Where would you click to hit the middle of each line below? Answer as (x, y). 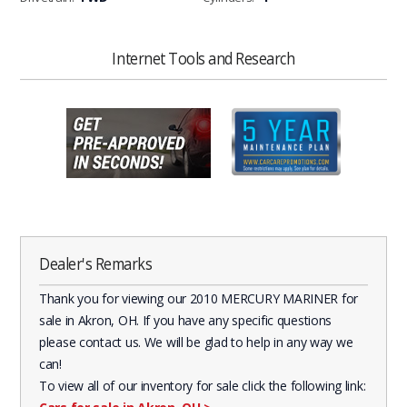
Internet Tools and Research (203, 58)
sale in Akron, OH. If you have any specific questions (186, 320)
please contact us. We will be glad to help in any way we (196, 342)
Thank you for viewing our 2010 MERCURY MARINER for (199, 298)
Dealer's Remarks (96, 263)
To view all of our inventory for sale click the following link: (203, 385)
